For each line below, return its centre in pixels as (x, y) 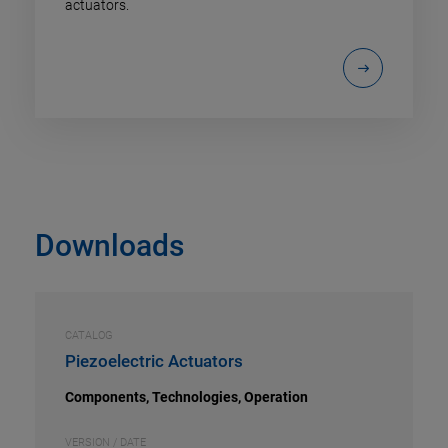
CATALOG (89, 335)
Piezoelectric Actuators (154, 360)
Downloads (109, 245)
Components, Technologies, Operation (186, 396)
